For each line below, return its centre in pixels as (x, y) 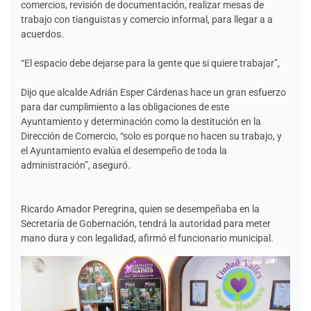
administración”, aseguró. (76, 165)
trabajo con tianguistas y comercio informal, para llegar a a (147, 19)
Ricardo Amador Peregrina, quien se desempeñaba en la (140, 209)
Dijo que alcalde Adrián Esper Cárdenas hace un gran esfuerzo (153, 92)
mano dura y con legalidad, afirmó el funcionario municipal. (147, 238)
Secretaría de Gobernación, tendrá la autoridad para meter (146, 223)
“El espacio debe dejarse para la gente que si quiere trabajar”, (150, 63)
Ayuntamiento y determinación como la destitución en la (141, 121)
